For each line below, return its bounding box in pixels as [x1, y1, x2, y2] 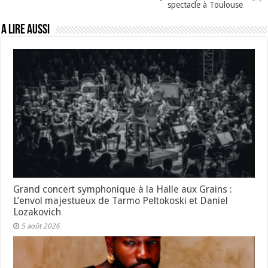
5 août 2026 [21, 221, 60, 230]
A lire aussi [1, 23, 50, 38]
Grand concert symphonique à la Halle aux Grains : [13, 183, 233, 195]
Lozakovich [13, 206, 62, 218]
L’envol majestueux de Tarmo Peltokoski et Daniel [13, 194, 229, 206]
